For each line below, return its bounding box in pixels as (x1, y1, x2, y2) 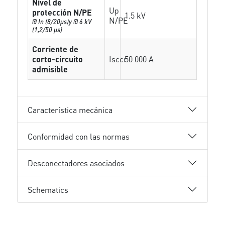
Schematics (28, 184, 69, 195)
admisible (32, 64, 68, 74)
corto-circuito (32, 54, 83, 64)
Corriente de (32, 44, 79, 54)
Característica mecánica (28, 104, 113, 115)
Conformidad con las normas (28, 131, 130, 142)
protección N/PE (32, 7, 92, 18)
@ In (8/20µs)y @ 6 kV (32, 17, 92, 26)
